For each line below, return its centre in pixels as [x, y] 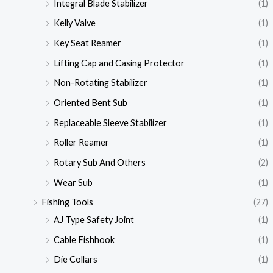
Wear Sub [73, 182]
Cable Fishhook [84, 239]
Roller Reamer [81, 143]
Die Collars [75, 260]
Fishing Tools [67, 202]
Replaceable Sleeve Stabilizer [110, 122]
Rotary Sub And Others [99, 162]
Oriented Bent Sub [90, 102]
